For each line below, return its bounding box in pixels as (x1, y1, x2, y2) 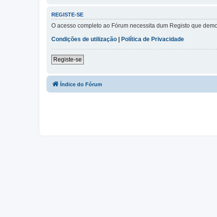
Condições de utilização (51, 36, 117, 43)
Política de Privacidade (121, 36, 184, 43)
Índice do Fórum (60, 81, 102, 88)
